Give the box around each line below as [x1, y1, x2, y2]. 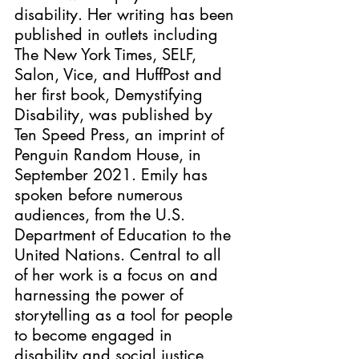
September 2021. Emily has [14, 163, 212, 185]
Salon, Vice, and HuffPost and [14, 63, 227, 85]
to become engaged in [14, 324, 177, 345]
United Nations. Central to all [14, 244, 226, 265]
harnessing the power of [14, 284, 188, 305]
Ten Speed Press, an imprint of [14, 123, 228, 145]
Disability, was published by [14, 103, 217, 125]
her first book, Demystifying [14, 83, 208, 105]
